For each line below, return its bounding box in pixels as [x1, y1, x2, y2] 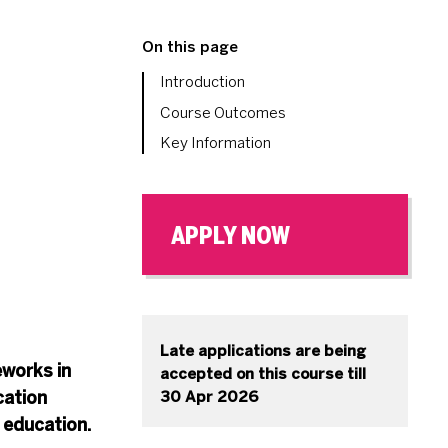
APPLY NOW [170, 221, 290, 250]
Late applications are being [159, 342, 366, 361]
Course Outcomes [159, 103, 286, 122]
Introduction [159, 73, 245, 92]
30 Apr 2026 [159, 388, 258, 407]
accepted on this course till [159, 365, 366, 384]
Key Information [159, 133, 271, 152]
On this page [142, 38, 239, 56]
